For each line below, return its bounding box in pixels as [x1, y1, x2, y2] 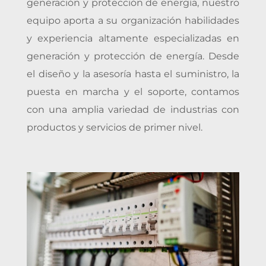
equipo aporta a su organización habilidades [27, 14, 239, 26]
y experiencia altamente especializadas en [27, 32, 239, 44]
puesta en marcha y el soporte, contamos [27, 85, 239, 97]
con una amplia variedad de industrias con [27, 103, 239, 115]
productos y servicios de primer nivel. [27, 121, 202, 133]
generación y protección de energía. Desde [27, 50, 239, 62]
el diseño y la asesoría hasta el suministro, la [27, 68, 239, 80]
